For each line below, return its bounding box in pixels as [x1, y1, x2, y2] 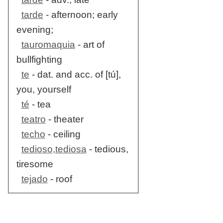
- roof [47, 174, 72, 185]
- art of [75, 39, 105, 50]
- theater [45, 114, 84, 125]
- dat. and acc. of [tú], [29, 69, 121, 80]
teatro [21, 114, 46, 125]
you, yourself [16, 84, 71, 95]
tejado [21, 174, 48, 185]
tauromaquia [21, 39, 75, 50]
